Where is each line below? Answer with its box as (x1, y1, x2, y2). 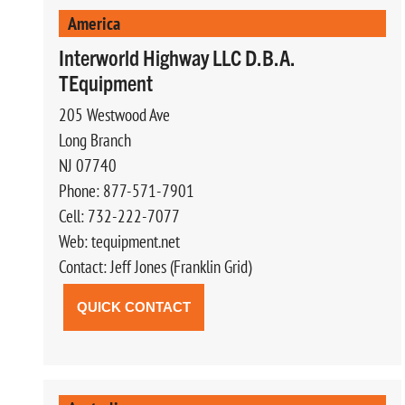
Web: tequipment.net (59, 230, 180, 252)
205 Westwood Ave (59, 103, 170, 126)
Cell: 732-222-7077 (59, 204, 180, 227)
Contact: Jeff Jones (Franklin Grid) (59, 255, 251, 278)
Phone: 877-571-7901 (59, 179, 194, 202)
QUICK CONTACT (77, 298, 191, 315)
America (68, 11, 120, 34)
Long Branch (59, 128, 131, 151)
